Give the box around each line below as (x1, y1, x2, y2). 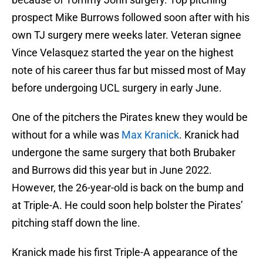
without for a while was (12, 129, 122, 141)
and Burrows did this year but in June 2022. (12, 164, 212, 177)
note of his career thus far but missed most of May (12, 64, 246, 77)
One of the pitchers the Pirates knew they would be (12, 111, 248, 124)
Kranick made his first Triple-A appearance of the (12, 246, 238, 259)
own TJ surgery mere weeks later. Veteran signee (12, 29, 241, 42)
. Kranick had (179, 129, 239, 141)
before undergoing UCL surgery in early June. (12, 82, 222, 95)
